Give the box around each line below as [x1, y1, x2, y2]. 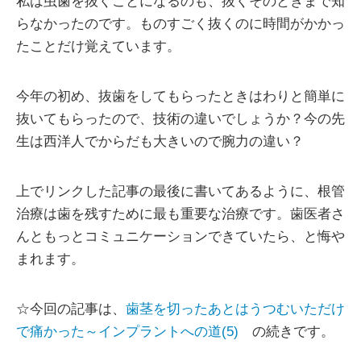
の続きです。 [239, 324, 334, 339]
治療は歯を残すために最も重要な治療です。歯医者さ [16, 206, 345, 222]
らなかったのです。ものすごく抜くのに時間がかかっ [16, 16, 345, 31]
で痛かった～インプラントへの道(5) [16, 324, 239, 339]
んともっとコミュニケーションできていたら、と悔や [16, 229, 345, 244]
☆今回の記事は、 [16, 301, 126, 317]
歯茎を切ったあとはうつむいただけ [126, 301, 345, 317]
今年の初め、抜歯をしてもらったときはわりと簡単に [16, 89, 345, 104]
